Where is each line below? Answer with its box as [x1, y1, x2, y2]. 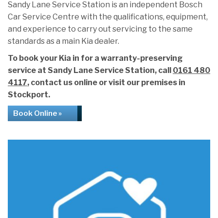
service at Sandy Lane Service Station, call [8, 66, 173, 75]
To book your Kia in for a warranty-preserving [8, 54, 182, 63]
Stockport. [8, 90, 50, 99]
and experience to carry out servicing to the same [8, 24, 193, 34]
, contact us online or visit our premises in [27, 78, 185, 87]
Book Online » [13, 109, 62, 118]
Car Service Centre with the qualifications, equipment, [8, 12, 208, 21]
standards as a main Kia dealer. [8, 36, 119, 46]
